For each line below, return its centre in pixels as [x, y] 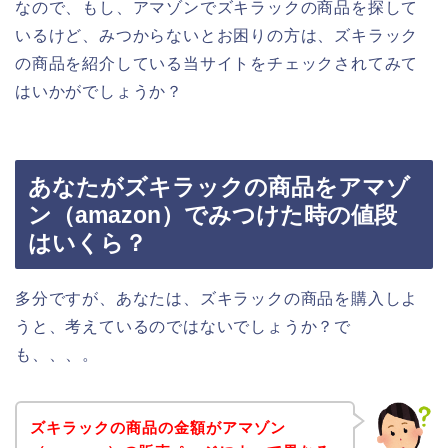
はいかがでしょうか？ [99, 91]
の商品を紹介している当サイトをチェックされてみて [217, 63]
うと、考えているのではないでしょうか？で [183, 327]
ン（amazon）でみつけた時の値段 [212, 215]
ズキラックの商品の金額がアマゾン [157, 427]
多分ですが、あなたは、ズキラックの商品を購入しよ [217, 299]
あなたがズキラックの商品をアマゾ [219, 187]
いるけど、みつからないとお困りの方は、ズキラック [217, 35]
